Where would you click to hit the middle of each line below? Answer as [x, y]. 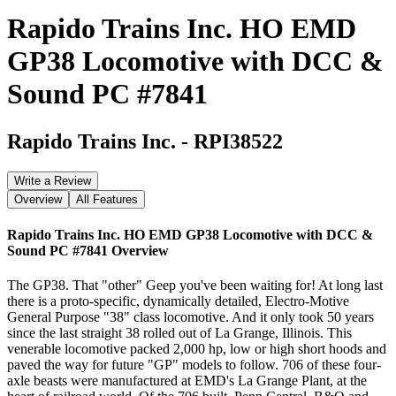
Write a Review [53, 180]
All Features [107, 199]
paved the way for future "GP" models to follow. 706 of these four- [194, 365]
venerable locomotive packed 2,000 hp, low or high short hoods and [197, 349]
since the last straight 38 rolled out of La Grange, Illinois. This [179, 333]
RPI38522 [238, 141]
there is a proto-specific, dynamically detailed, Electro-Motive [178, 301]
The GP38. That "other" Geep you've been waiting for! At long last [195, 286]
